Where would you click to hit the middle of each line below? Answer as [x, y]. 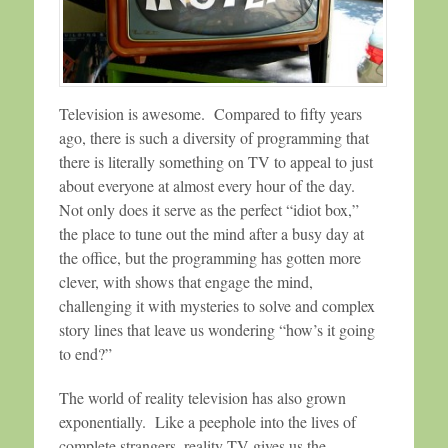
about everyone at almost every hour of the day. [209, 186]
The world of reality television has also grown [202, 397]
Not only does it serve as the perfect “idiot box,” [209, 210]
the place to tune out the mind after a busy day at [211, 234]
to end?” [85, 354]
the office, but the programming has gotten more [210, 258]
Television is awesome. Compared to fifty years [210, 114]
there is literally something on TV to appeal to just [216, 162]
